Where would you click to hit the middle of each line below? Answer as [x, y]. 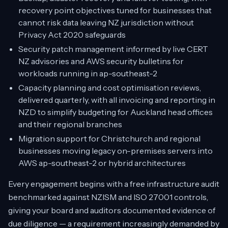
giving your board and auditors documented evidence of [112, 210]
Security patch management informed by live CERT [113, 49]
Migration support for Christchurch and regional [109, 138]
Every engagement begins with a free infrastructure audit [114, 184]
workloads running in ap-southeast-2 [88, 73]
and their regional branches [70, 124]
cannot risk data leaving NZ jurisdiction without [106, 22]
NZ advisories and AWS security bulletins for [101, 61]
